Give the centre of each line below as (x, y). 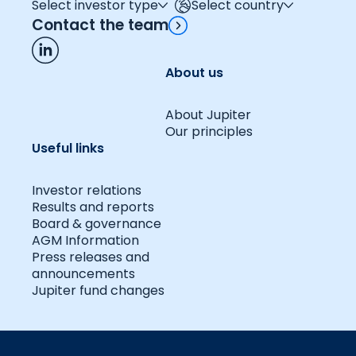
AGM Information (85, 241)
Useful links (68, 149)
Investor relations (87, 191)
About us (194, 73)
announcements (83, 274)
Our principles (209, 132)
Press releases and (91, 257)
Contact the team (100, 25)
